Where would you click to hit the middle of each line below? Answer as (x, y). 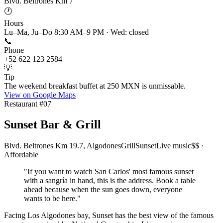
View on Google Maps (40, 95)
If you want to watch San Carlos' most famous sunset (111, 172)
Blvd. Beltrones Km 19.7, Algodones (62, 146)
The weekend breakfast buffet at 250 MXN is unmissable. (95, 86)
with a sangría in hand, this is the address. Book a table (110, 181)
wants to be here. (51, 199)
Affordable (21, 155)
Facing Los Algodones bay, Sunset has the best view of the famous (109, 216)
